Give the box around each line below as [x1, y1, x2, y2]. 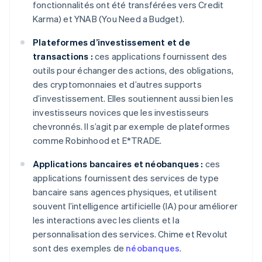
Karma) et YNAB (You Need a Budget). [33, 13, 184, 25]
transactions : [33, 50, 93, 63]
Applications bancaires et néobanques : [33, 158, 204, 170]
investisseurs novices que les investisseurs [33, 106, 209, 119]
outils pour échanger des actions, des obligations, [33, 64, 234, 77]
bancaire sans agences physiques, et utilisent [33, 186, 218, 198]
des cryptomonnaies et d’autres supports [33, 78, 202, 91]
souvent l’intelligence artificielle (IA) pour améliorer [33, 200, 238, 212]
